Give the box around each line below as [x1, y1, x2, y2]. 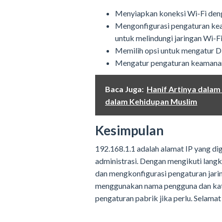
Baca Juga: [105, 84, 144, 94]
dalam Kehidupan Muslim [105, 96, 197, 106]
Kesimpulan [95, 122, 164, 138]
